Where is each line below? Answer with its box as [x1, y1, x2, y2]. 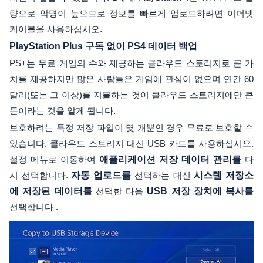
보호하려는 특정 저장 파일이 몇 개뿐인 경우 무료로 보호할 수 [9, 123, 254, 133]
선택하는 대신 [131, 170, 194, 181]
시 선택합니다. [9, 170, 72, 181]
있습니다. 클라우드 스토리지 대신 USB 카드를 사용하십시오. [9, 139, 254, 149]
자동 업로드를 [71, 170, 131, 181]
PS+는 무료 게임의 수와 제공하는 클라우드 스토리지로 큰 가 [9, 58, 254, 69]
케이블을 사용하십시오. [9, 24, 102, 35]
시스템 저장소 [194, 170, 254, 181]
